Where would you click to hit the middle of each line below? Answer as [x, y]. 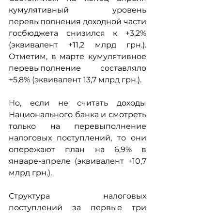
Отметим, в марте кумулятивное [77, 57]
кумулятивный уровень [77, 10]
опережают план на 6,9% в [77, 150]
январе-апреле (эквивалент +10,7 [77, 161]
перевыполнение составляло [77, 68]
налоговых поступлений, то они [77, 138]
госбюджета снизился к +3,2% [77, 33]
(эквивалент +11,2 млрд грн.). [77, 45]
